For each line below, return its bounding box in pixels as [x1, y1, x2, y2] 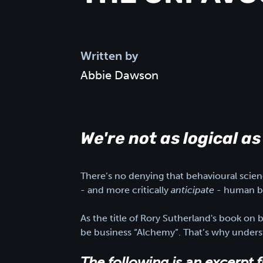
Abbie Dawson [80, 68, 159, 82]
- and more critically [80, 184, 171, 195]
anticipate [171, 184, 214, 195]
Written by [80, 48, 138, 63]
